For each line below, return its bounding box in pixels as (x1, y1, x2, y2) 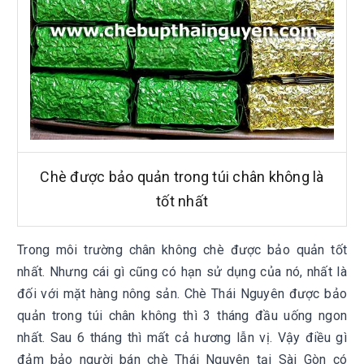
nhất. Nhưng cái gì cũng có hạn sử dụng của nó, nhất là (17, 264, 347, 279)
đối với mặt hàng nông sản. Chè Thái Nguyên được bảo (17, 286, 347, 301)
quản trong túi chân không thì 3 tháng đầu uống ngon (17, 308, 347, 323)
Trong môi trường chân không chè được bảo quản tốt (17, 242, 347, 258)
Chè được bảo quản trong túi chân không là (40, 168, 324, 185)
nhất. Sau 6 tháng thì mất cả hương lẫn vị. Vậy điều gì (17, 330, 347, 345)
